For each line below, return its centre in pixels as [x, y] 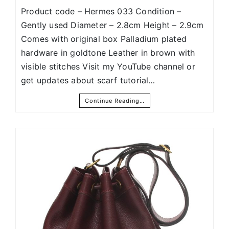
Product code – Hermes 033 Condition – [101, 12]
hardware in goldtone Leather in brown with [108, 53]
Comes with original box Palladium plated [104, 39]
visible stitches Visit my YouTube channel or [108, 67]
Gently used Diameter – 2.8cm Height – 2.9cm [112, 25]
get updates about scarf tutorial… [88, 81]
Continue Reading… [114, 101]
